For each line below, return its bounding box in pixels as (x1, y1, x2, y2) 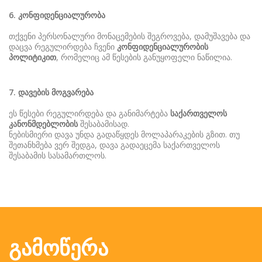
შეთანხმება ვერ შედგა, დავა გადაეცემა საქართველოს (9, 139, 220, 150)
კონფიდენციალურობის (117, 41, 208, 52)
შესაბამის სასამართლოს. (9, 150, 106, 161)
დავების (18, 87, 49, 98)
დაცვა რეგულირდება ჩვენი (9, 41, 117, 52)
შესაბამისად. (78, 118, 129, 129)
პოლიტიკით (9, 51, 56, 63)
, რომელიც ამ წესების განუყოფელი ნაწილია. (56, 51, 232, 63)
